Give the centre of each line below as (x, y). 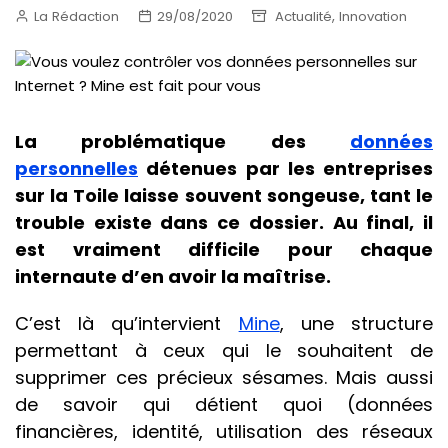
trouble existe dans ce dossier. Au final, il (224, 223)
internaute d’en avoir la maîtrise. (173, 277)
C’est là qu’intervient (127, 324)
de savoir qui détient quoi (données (224, 405)
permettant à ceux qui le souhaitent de (224, 351)
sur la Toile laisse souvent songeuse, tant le (224, 196)
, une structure (356, 324)
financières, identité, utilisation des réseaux (224, 432)
